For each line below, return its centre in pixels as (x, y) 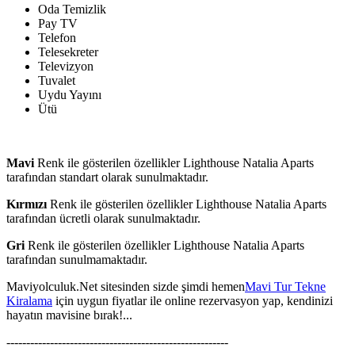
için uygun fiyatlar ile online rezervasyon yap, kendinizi (193, 301)
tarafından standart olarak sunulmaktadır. (107, 177)
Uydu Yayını (70, 95)
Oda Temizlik (72, 10)
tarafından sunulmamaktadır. (77, 260)
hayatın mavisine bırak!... (69, 315)
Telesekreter (68, 52)
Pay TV (58, 24)
